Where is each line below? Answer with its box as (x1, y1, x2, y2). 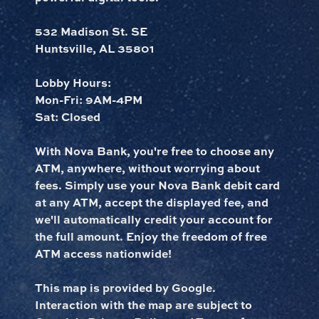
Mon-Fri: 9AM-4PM (35, 91, 143, 108)
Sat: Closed (35, 108, 101, 125)
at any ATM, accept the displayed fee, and (35, 194, 269, 210)
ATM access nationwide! (35, 245, 172, 261)
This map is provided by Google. (35, 279, 219, 296)
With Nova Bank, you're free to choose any (35, 142, 275, 159)
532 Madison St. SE (35, 23, 151, 39)
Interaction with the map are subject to (35, 296, 253, 313)
